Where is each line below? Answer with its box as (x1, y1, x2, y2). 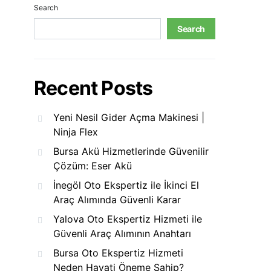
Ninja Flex (53, 126, 98, 138)
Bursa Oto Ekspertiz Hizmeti (53, 247, 183, 259)
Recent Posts (34, 76, 153, 100)
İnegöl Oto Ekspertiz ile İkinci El (53, 179, 199, 191)
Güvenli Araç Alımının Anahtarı (53, 227, 191, 240)
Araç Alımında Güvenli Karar (53, 194, 181, 206)
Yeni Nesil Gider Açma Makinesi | (53, 111, 204, 123)
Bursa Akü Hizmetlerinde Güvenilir (53, 145, 209, 157)
